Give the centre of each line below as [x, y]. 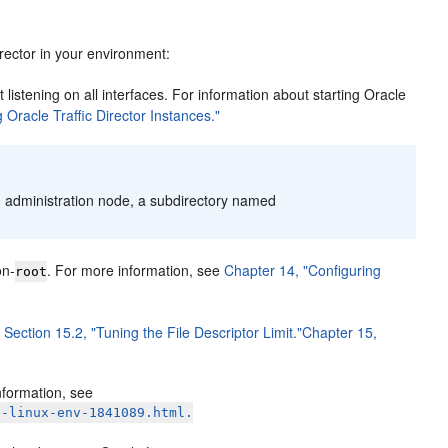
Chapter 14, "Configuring [303, 270]
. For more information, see [136, 270]
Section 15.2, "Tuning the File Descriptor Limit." [153, 332]
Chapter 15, [340, 332]
